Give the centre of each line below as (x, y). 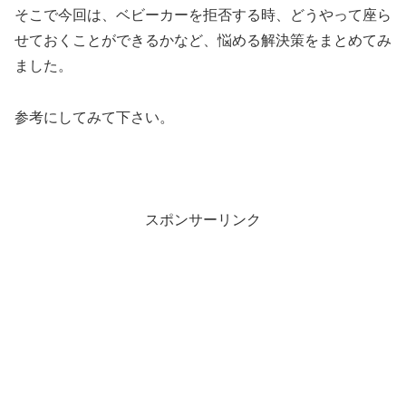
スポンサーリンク (203, 220)
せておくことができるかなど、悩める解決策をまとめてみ (203, 40)
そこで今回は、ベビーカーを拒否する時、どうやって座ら (203, 14)
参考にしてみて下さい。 (94, 117)
